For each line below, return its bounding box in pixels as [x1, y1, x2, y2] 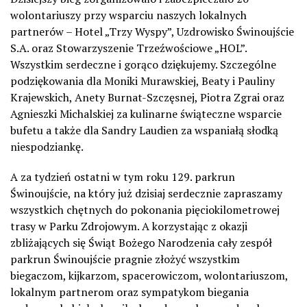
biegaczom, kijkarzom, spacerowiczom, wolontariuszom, [10, 267, 288, 283]
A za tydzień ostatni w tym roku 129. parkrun [10, 169, 235, 184]
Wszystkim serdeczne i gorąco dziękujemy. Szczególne [10, 56, 276, 72]
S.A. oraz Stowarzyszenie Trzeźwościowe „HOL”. [10, 40, 247, 56]
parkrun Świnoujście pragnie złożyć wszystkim [10, 251, 240, 267]
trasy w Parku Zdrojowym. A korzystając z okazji [10, 218, 247, 234]
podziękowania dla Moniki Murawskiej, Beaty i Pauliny [10, 73, 275, 88]
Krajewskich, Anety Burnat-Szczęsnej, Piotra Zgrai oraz [10, 89, 284, 105]
